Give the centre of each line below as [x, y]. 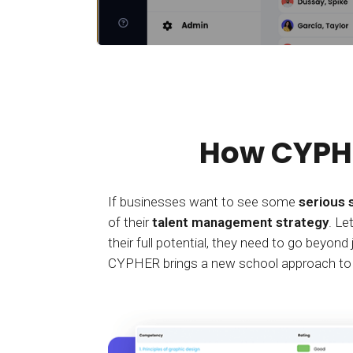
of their [130, 223]
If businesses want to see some [203, 202]
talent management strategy [240, 223]
